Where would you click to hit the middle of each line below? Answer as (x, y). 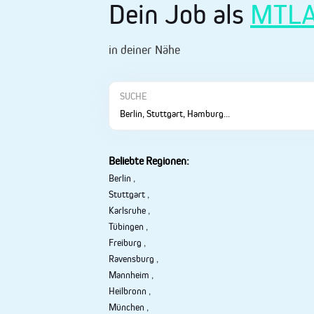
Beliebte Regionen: (149, 161)
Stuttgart (127, 194)
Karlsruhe (127, 211)
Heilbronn (128, 291)
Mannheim (129, 275)
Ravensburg (131, 259)
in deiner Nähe (144, 50)
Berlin (120, 178)
